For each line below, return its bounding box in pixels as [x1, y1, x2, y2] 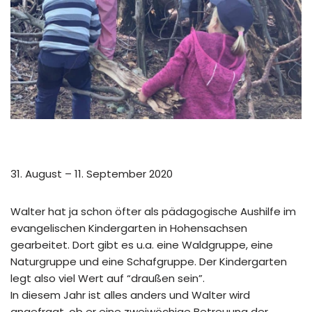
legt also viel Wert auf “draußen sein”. [10, 270, 205, 286]
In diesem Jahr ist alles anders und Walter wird [10, 287, 250, 302]
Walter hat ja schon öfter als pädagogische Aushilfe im [10, 203, 296, 219]
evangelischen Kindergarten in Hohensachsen [10, 220, 247, 235]
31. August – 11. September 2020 [10, 166, 173, 181]
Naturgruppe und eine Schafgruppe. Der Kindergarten [10, 253, 287, 269]
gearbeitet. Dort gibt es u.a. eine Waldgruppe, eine [10, 237, 273, 252]
